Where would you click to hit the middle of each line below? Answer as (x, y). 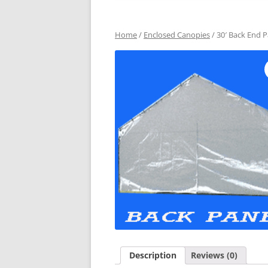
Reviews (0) (214, 255)
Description (153, 255)
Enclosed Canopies (177, 35)
